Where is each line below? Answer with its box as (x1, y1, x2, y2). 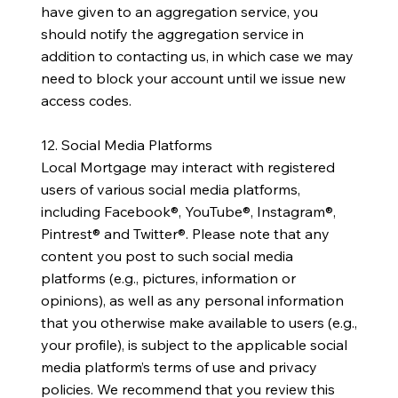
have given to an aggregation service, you (40, 2, 318, 20)
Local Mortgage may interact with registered (40, 157, 335, 176)
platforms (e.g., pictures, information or (40, 268, 296, 287)
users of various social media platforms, (40, 179, 300, 198)
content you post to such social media (40, 246, 293, 265)
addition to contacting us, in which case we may (40, 46, 354, 65)
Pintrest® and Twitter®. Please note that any (40, 224, 330, 243)
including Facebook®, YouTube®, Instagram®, (40, 202, 336, 220)
